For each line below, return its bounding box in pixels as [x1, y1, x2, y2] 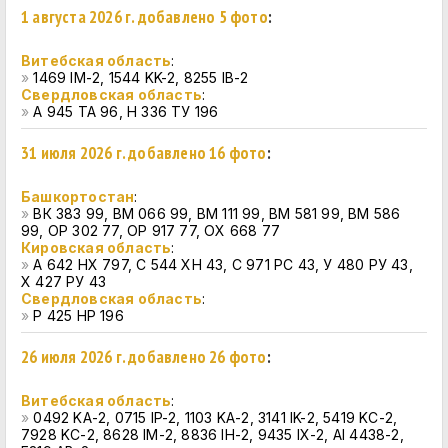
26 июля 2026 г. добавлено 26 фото [21, 346, 267, 368]
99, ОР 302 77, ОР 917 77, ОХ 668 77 [21, 222, 280, 239]
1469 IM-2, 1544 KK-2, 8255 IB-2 [33, 69, 249, 86]
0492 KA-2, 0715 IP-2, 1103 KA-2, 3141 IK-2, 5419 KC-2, [33, 409, 398, 426]
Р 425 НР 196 [33, 307, 124, 324]
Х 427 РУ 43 [21, 273, 107, 290]
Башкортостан [21, 188, 135, 205]
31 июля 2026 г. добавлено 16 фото [21, 142, 267, 164]
